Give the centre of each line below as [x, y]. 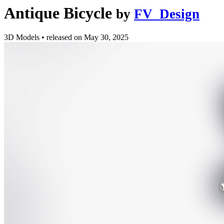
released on [65, 37]
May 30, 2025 [106, 37]
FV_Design [167, 14]
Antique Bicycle [58, 13]
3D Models [23, 37]
